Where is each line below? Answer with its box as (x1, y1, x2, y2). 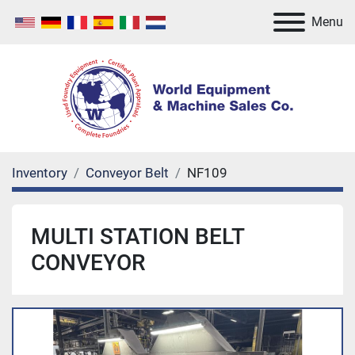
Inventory (12, 165, 67, 181)
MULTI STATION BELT (31, 223, 244, 250)
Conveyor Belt (86, 165, 169, 181)
